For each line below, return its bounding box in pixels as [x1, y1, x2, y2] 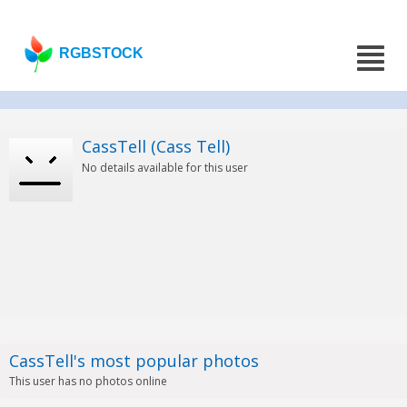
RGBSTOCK [59, 45, 144, 61]
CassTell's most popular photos [9, 350, 259, 372]
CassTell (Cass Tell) [82, 135, 230, 157]
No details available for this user [82, 160, 248, 175]
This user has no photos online [9, 373, 167, 389]
